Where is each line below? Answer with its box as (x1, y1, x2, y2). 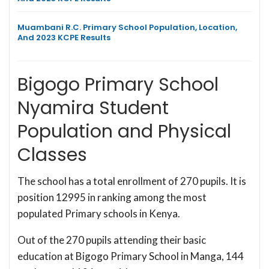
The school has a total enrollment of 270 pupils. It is (17, 174, 246, 187)
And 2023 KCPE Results (17, 31, 110, 43)
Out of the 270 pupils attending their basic (17, 233, 206, 246)
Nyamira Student (17, 95, 169, 121)
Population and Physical (17, 118, 231, 144)
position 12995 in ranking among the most (17, 190, 207, 204)
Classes (17, 142, 87, 168)
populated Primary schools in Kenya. (17, 207, 180, 220)
